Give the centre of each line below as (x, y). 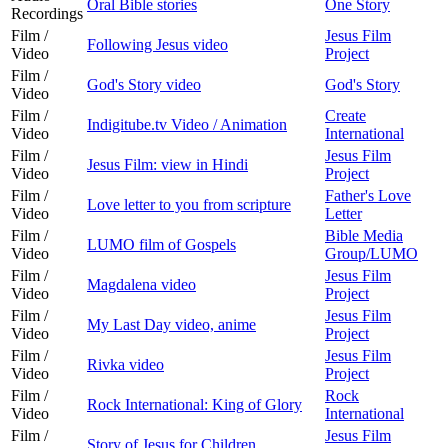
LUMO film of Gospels (161, 244)
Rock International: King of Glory (194, 404)
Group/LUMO (371, 253)
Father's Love (368, 195)
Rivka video (125, 364)
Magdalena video (141, 284)
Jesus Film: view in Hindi (167, 164)
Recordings (47, 13)
